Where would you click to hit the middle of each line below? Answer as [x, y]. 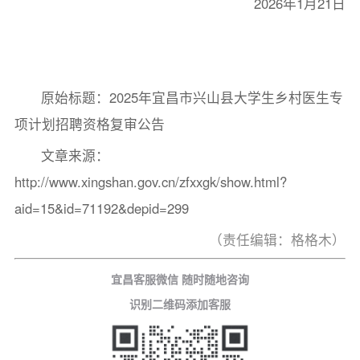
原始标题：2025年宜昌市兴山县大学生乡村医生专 [192, 97]
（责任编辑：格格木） [278, 239]
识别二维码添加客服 [180, 304]
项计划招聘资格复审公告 [89, 123]
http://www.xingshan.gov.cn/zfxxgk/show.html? [150, 181]
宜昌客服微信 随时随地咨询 [180, 279]
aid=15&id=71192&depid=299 [101, 208]
